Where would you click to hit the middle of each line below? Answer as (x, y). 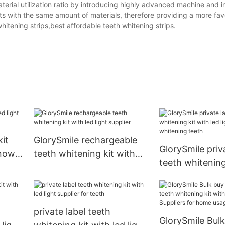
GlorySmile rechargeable (85, 140)
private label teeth (72, 212)
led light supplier (68, 167)
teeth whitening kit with (84, 154)
